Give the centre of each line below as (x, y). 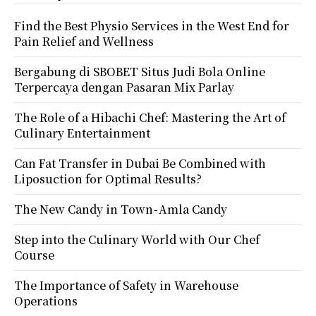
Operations (46, 300)
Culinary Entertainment (82, 133)
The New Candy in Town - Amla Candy (121, 209)
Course (34, 255)
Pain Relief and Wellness (84, 41)
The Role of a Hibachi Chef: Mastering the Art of (150, 117)
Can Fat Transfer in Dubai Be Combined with (140, 163)
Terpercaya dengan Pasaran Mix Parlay (124, 87)
